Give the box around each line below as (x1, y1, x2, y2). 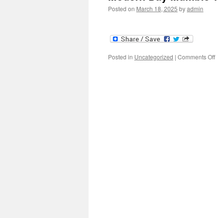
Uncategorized (134, 53, 173, 61)
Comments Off (178, 53, 215, 61)
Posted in (108, 53, 133, 61)
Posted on (108, 4, 135, 13)
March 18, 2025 (136, 4, 178, 13)
